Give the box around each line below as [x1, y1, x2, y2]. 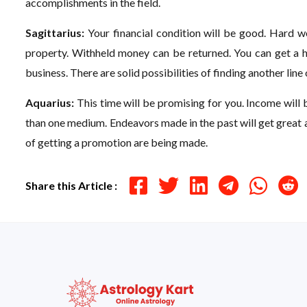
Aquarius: [25, 96, 77, 109]
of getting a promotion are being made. [25, 136, 208, 149]
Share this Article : [25, 179, 118, 192]
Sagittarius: [25, 26, 88, 39]
